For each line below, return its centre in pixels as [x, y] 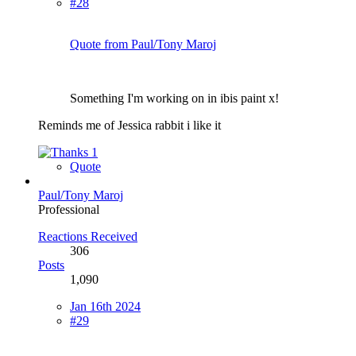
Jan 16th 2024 [105, 306]
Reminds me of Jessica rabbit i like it [130, 125]
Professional [69, 209]
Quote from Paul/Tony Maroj [143, 44]
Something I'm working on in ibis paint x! [174, 98]
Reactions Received [88, 236]
